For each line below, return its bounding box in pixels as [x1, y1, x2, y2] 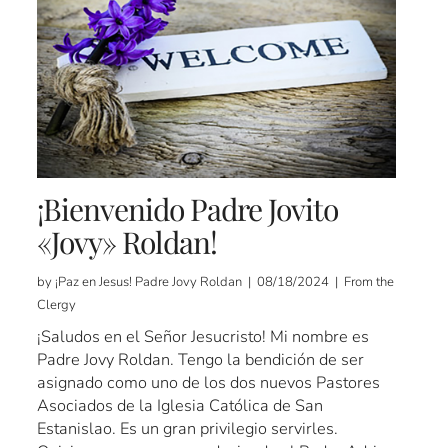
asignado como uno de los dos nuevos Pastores [37, 371, 381, 395]
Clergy [37, 296, 77, 315]
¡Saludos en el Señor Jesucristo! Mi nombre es [37, 325, 370, 349]
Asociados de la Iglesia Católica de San [37, 394, 324, 418]
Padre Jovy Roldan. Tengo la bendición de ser [37, 348, 365, 372]
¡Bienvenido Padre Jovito [37, 189, 339, 230]
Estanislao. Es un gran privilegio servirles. [37, 417, 339, 441]
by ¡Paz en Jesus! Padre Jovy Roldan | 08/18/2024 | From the [37, 273, 395, 292]
